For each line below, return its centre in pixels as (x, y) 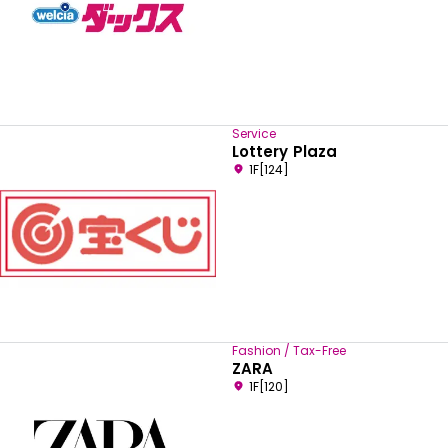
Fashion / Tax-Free (289, 350)
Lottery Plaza (284, 151)
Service (254, 133)
